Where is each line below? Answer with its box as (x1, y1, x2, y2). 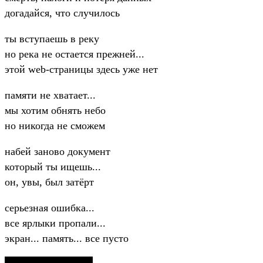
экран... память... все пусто (5, 232, 129, 244)
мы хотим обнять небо (5, 104, 106, 116)
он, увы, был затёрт (5, 176, 94, 188)
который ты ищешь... (5, 160, 101, 173)
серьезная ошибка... (5, 201, 95, 214)
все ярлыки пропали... (5, 217, 106, 229)
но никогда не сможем (5, 119, 105, 131)
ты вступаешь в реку (5, 32, 99, 45)
